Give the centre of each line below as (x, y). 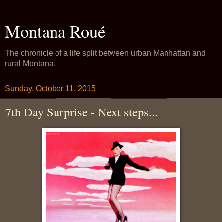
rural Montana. (30, 64)
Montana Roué (55, 31)
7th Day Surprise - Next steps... (82, 112)
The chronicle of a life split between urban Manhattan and (105, 53)
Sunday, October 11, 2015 (50, 88)
